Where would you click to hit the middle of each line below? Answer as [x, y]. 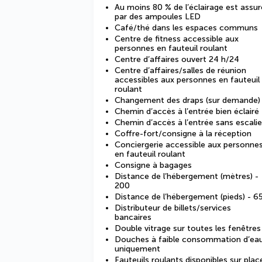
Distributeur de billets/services [173, 208]
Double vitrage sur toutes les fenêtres [188, 228]
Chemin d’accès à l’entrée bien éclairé [187, 111]
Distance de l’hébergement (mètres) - [187, 176]
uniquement [137, 249]
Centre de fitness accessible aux [177, 39]
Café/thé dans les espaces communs [186, 28]
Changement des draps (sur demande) [187, 100]
